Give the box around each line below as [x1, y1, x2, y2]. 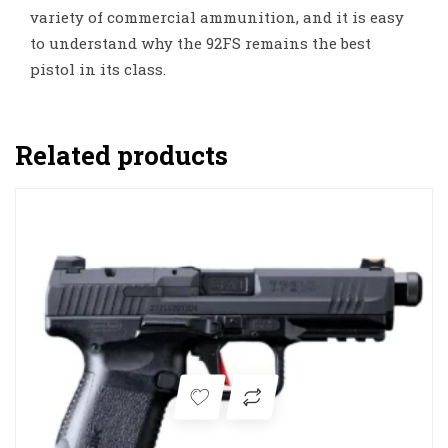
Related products [15, 137, 228, 172]
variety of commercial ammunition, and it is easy [30, 6, 404, 27]
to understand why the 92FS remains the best [30, 32, 371, 53]
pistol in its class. [30, 58, 166, 79]
